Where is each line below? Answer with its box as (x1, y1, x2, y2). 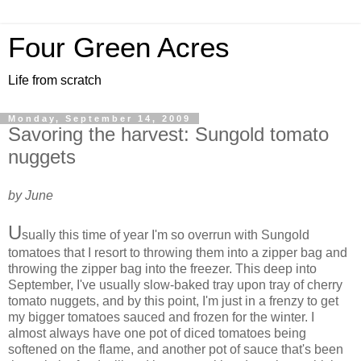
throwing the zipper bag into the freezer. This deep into (8, 261, 317, 276)
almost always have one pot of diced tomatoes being (8, 326, 306, 340)
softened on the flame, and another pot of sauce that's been (8, 342, 343, 356)
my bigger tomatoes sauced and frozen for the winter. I (8, 309, 314, 324)
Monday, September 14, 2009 (8, 114, 191, 123)
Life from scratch (8, 73, 102, 87)
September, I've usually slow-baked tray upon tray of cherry (8, 277, 342, 292)
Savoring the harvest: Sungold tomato (8, 123, 329, 145)
